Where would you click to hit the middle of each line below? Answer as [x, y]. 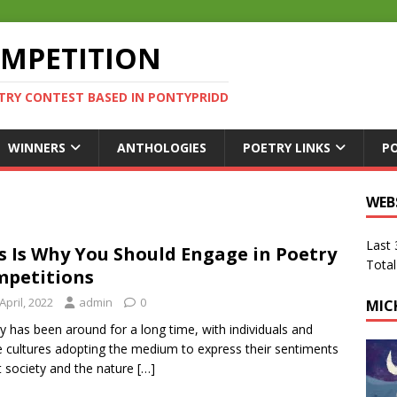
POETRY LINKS [287, 148]
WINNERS [37, 148]
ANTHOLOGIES [162, 148]
